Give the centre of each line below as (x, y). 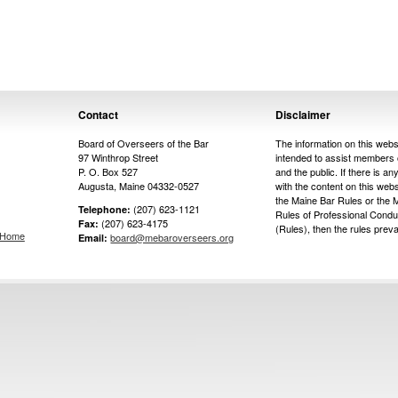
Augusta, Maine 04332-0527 (139, 186)
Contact (99, 115)
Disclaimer (303, 115)
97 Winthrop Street (119, 157)
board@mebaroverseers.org (172, 237)
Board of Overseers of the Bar (144, 143)
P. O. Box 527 (108, 171)
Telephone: (105, 209)
